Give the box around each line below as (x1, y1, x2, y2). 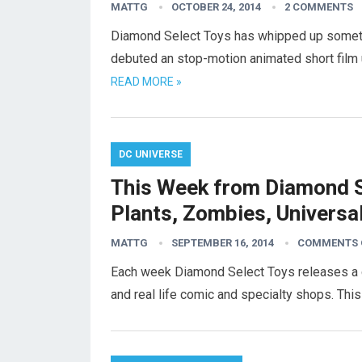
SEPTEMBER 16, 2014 (171, 237, 274, 249)
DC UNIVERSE (119, 149, 183, 160)
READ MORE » (111, 75, 182, 88)
